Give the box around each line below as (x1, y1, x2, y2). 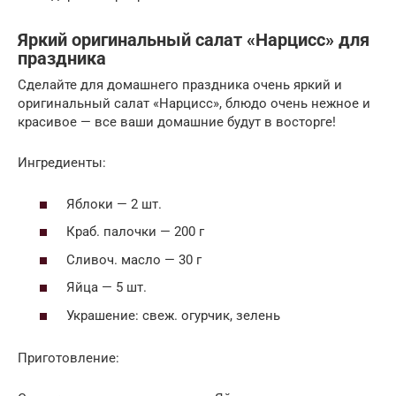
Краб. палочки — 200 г (66, 224, 204, 240)
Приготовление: (18, 349, 119, 366)
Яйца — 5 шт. (66, 279, 147, 296)
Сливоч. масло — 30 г (66, 251, 202, 268)
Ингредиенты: (18, 155, 106, 171)
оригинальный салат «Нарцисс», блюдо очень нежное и (18, 95, 370, 112)
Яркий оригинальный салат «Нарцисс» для (18, 29, 369, 50)
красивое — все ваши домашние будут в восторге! (18, 114, 336, 131)
